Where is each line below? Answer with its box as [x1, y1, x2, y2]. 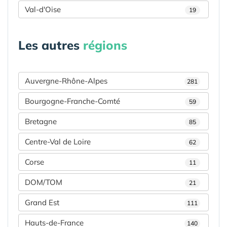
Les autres [18, 37, 83, 53]
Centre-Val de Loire [25, 136, 91, 146]
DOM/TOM [25, 177, 62, 187]
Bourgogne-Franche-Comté [25, 96, 120, 106]
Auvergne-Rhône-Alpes [25, 75, 107, 86]
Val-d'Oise [25, 4, 61, 14]
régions [83, 37, 127, 53]
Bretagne [25, 116, 57, 126]
